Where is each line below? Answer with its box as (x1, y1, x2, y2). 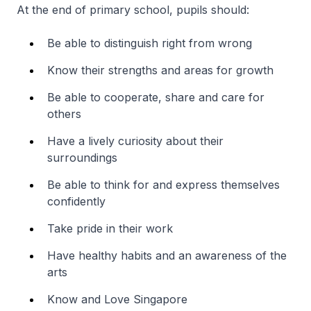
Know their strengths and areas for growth (47, 62, 274, 77)
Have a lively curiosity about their (47, 133, 224, 148)
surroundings (47, 150, 117, 165)
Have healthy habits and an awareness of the (47, 248, 287, 262)
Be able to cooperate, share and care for (47, 90, 264, 104)
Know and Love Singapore (47, 292, 187, 306)
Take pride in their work (47, 221, 173, 235)
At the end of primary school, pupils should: (17, 2, 249, 17)
